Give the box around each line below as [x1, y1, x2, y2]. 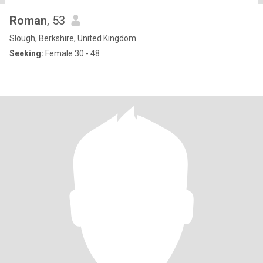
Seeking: [9, 49, 43, 58]
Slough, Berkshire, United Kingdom [9, 33, 136, 43]
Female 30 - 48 [43, 49, 100, 58]
